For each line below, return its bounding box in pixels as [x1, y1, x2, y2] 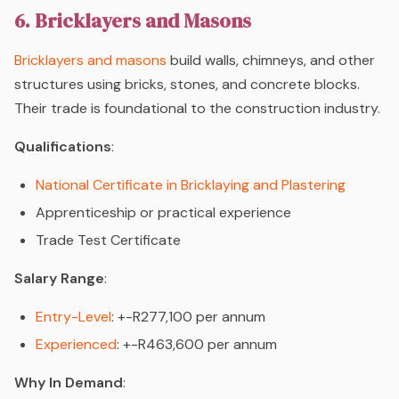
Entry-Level [36, 307, 111, 327]
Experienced [36, 335, 117, 354]
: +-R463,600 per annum [117, 335, 277, 354]
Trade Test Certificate [36, 231, 181, 250]
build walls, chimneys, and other [167, 51, 375, 70]
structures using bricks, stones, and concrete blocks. [14, 75, 360, 94]
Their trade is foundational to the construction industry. [14, 99, 380, 118]
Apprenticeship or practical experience [36, 203, 291, 223]
